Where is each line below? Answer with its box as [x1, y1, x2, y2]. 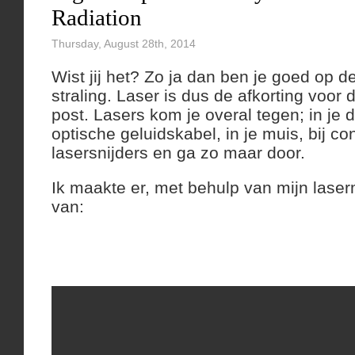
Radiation [52, 5, 142, 30]
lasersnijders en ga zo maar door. [52, 143, 305, 162]
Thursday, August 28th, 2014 [52, 37, 196, 50]
